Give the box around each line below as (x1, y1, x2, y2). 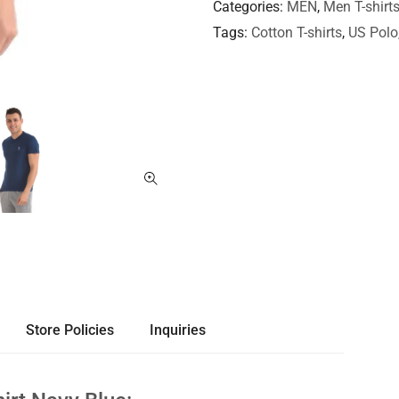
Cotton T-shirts (251, 24, 342, 42)
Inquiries (149, 322, 206, 338)
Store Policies (25, 322, 114, 338)
